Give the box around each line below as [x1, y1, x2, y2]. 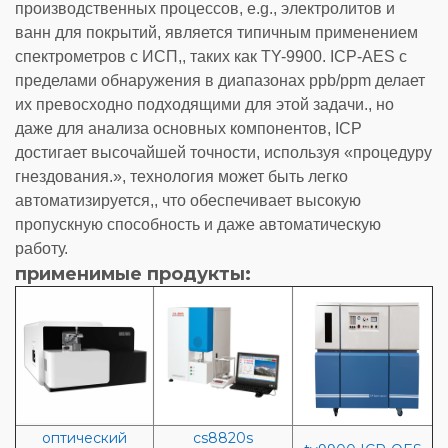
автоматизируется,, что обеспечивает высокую [15, 192, 361, 210]
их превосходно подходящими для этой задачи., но [15, 96, 394, 114]
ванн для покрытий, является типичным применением [15, 24, 418, 42]
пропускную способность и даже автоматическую [15, 216, 381, 234]
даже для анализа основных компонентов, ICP [15, 120, 362, 138]
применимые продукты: [15, 263, 251, 286]
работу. [15, 240, 68, 258]
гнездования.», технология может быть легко [15, 168, 348, 186]
